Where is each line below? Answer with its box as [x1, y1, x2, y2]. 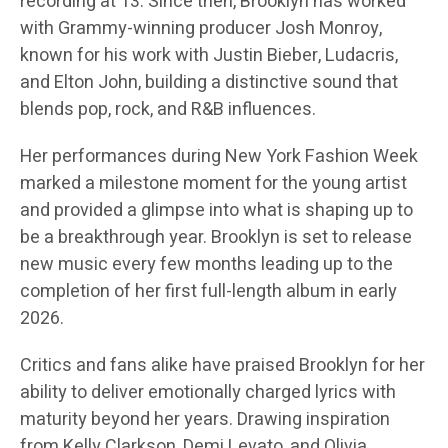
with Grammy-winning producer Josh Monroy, [20, 15, 382, 43]
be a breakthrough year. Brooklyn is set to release [20, 224, 412, 252]
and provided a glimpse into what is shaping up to [20, 197, 413, 225]
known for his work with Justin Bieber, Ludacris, [20, 42, 398, 70]
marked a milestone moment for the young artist [20, 170, 407, 198]
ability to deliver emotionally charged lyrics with [20, 379, 396, 407]
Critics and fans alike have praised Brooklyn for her [20, 352, 425, 380]
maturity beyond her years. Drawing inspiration [20, 406, 390, 434]
